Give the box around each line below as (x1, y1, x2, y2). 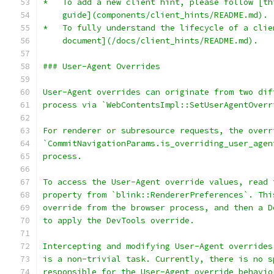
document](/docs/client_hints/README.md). (43, 35, 258, 46)
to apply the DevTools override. (43, 215, 194, 226)
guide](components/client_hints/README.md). (43, 10, 268, 20)
